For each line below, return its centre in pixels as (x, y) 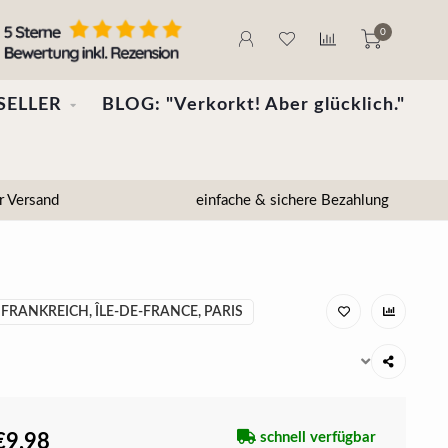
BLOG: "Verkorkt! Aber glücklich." (253, 105)
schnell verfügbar (316, 437)
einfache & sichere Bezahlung (290, 200)
